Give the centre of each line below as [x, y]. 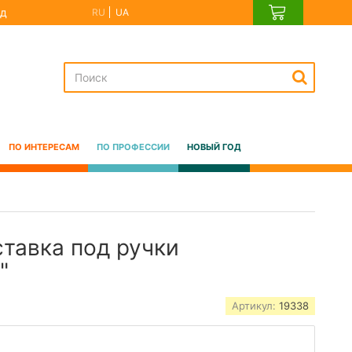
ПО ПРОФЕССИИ [133, 147]
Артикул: [256, 306]
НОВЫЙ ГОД [214, 147]
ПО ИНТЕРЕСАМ [44, 147]
